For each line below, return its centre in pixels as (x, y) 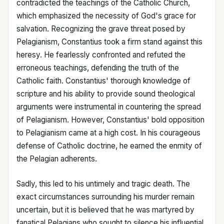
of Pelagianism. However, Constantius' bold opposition (110, 119)
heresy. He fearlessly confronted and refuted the (101, 54)
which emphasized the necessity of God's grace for (106, 15)
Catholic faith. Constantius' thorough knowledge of (103, 80)
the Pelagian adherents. (57, 158)
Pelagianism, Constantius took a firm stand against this (109, 41)
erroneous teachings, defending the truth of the (98, 67)
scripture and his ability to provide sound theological (106, 93)
